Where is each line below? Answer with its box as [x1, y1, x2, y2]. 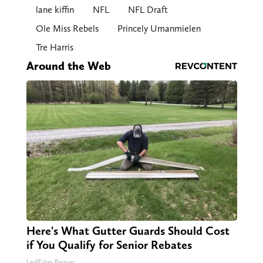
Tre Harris [35, 42, 73, 53]
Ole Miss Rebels [35, 23, 99, 35]
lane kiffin [35, 4, 74, 16]
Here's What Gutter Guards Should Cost [26, 224, 230, 238]
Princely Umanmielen [117, 23, 201, 35]
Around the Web [26, 59, 111, 73]
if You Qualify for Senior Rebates [26, 238, 192, 252]
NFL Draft [127, 4, 168, 16]
